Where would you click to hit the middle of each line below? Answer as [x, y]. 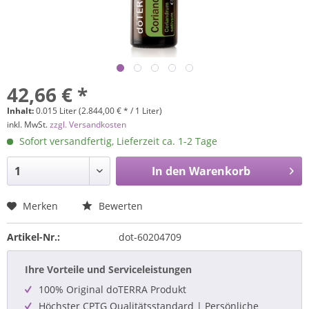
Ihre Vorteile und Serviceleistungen [108, 269]
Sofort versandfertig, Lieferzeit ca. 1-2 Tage [117, 141]
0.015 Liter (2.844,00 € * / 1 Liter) [99, 111]
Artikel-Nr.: [33, 237]
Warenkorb [219, 171]
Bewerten [119, 206]
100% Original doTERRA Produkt [112, 289]
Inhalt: [21, 111]
